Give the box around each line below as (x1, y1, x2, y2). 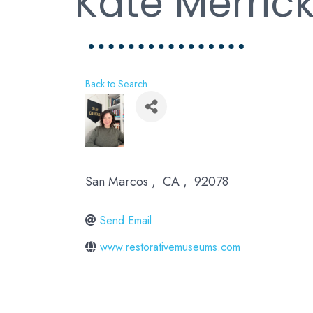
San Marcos (85, 173, 148, 191)
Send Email (100, 212, 152, 228)
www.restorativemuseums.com (100, 239, 240, 255)
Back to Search (85, 77, 147, 91)
